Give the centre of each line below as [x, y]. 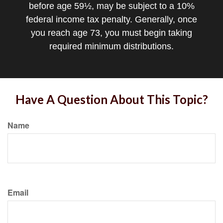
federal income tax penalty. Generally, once [111, 19]
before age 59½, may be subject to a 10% [111, 6]
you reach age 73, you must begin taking [111, 33]
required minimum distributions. [111, 46]
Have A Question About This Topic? [111, 99]
